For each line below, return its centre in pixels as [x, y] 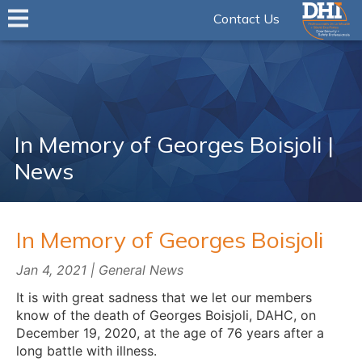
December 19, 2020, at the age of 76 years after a [170, 333]
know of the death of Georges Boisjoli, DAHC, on [166, 315]
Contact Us [247, 19]
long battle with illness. [86, 351]
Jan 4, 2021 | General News [100, 270]
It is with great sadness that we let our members [164, 297]
